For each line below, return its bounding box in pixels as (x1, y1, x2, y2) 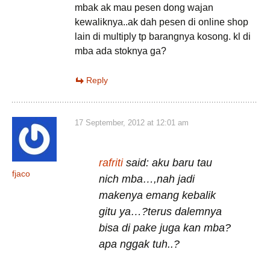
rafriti (99, 157, 123, 169)
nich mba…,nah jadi (99, 173, 195, 185)
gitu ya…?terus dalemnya (99, 206, 222, 218)
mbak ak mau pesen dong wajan (75, 2, 213, 13)
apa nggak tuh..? (99, 238, 180, 250)
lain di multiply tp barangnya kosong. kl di (75, 31, 251, 42)
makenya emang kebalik (99, 189, 216, 201)
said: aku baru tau (123, 157, 212, 169)
